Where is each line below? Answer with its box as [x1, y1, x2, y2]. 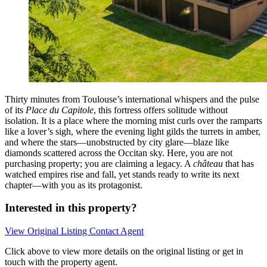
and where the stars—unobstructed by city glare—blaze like [5, 136, 229, 147]
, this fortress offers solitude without [94, 104, 228, 115]
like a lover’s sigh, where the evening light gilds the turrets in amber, [5, 126, 260, 136]
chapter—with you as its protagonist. [5, 179, 142, 190]
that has [223, 158, 254, 169]
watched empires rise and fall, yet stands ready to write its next [5, 169, 239, 179]
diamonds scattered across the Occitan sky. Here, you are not [5, 147, 232, 158]
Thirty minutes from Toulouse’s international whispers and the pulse [5, 94, 259, 104]
